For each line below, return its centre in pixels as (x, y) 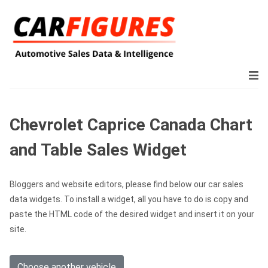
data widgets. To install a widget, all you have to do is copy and (129, 199)
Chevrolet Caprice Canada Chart (131, 125)
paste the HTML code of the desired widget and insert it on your (132, 214)
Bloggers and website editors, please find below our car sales (127, 184)
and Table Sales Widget (98, 150)
